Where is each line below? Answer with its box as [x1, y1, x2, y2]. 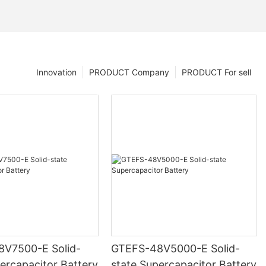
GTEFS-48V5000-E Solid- [111, 242, 211, 255]
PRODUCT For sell [182, 66, 251, 77]
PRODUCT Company [89, 66, 169, 77]
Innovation [36, 66, 77, 77]
